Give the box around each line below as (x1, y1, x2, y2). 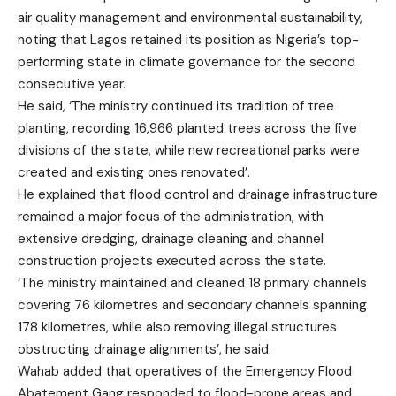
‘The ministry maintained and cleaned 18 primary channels (18, 274, 367, 293)
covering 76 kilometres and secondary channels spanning (18, 296, 367, 315)
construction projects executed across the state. (18, 252, 326, 270)
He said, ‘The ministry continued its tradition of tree (18, 97, 334, 116)
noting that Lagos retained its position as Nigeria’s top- (18, 31, 359, 49)
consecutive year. (18, 75, 126, 94)
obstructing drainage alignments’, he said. (18, 340, 271, 359)
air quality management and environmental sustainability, (18, 9, 362, 27)
